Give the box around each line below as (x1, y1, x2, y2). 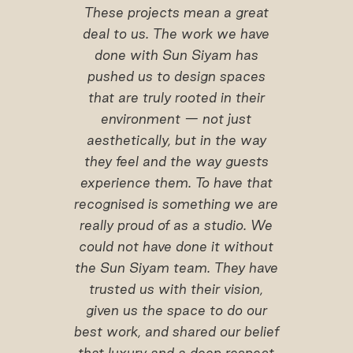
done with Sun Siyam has (94, 47, 258, 62)
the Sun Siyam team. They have (74, 260, 278, 275)
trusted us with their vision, (89, 281, 264, 296)
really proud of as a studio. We (80, 217, 273, 232)
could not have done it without (79, 239, 274, 254)
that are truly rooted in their (87, 90, 265, 105)
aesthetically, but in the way (86, 132, 266, 147)
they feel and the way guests (84, 154, 269, 169)
